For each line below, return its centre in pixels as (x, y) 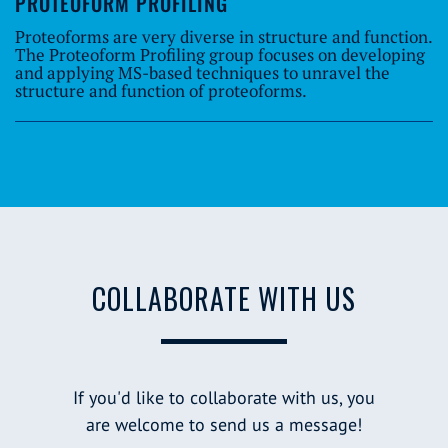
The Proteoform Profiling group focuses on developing (220, 54)
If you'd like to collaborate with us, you (223, 398)
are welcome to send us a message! (223, 425)
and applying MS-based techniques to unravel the (202, 72)
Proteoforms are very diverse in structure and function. (223, 36)
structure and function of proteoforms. (161, 90)
